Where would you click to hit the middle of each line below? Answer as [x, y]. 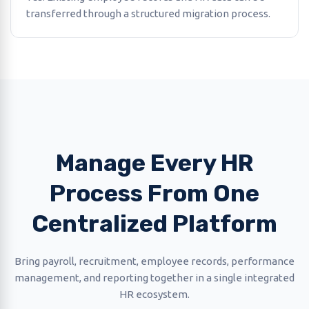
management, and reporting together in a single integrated [154, 278]
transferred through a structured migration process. [148, 13]
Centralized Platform [154, 224]
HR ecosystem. [154, 294]
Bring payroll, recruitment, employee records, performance [154, 261]
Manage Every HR [154, 163]
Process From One [154, 193]
